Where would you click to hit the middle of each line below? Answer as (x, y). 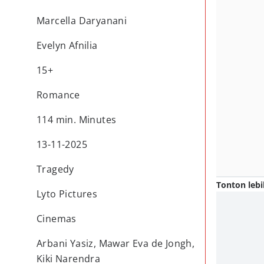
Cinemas (57, 219)
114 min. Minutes (77, 120)
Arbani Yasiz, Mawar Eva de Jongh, (116, 243)
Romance (58, 95)
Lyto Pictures (67, 194)
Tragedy (55, 169)
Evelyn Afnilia (67, 45)
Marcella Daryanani (82, 21)
